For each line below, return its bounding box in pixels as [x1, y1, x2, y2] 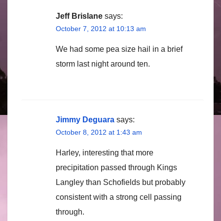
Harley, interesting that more [56, 148, 153, 157]
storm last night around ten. [56, 59, 150, 68]
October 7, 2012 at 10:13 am [56, 24, 146, 33]
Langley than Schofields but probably [56, 178, 185, 186]
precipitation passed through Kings [56, 163, 177, 172]
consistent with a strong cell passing [56, 192, 182, 201]
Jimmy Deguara [56, 115, 114, 124]
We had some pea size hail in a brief [56, 44, 183, 53]
